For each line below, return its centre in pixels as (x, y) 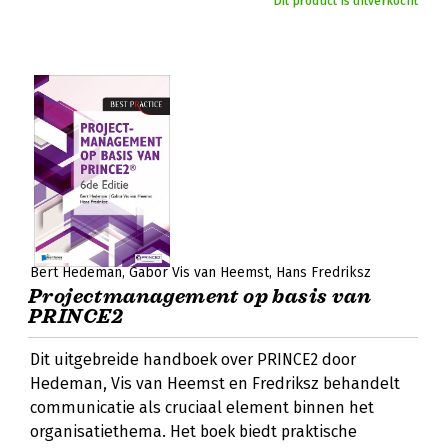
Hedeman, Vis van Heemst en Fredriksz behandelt (215, 383)
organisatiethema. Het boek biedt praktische (193, 431)
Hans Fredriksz (323, 272)
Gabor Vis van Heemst (199, 272)
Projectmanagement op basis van (199, 296)
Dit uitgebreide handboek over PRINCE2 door (193, 359)
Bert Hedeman (76, 272)
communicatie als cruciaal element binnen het (202, 407)
